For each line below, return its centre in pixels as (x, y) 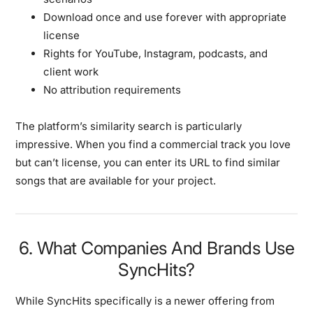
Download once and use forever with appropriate (165, 17)
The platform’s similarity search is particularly (129, 126)
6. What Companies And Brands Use (156, 248)
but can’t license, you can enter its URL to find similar (148, 162)
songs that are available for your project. (116, 180)
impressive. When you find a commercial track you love (153, 144)
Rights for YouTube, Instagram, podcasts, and (156, 53)
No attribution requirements (112, 89)
